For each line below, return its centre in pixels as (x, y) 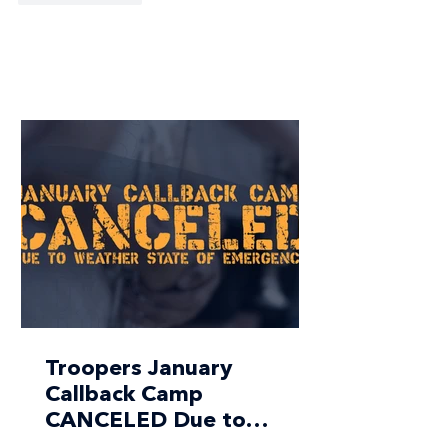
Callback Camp (124, 395)
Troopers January (138, 369)
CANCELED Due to (145, 421)
